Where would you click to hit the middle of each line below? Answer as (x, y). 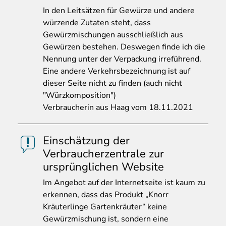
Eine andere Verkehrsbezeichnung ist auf (117, 71)
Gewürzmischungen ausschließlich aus (113, 35)
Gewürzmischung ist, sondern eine (106, 219)
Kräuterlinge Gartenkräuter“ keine (105, 207)
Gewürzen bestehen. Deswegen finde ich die (124, 47)
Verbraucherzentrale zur (103, 154)
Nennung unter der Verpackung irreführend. (122, 59)
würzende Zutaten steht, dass (97, 23)
